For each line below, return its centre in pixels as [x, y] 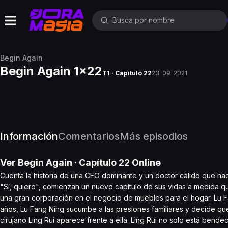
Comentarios [89, 136]
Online [145, 163]
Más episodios [154, 136]
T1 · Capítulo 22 [127, 73]
